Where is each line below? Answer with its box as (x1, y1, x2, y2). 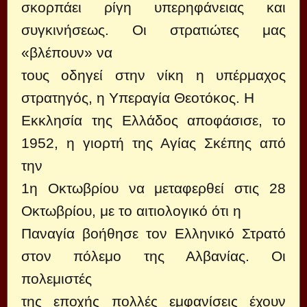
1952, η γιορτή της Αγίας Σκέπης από (21, 135, 286, 151)
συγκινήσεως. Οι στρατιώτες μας (21, 22, 286, 38)
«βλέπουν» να (21, 45, 112, 60)
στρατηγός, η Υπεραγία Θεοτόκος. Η (21, 90, 254, 106)
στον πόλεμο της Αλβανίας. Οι (21, 248, 286, 264)
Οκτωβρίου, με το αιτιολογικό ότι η (21, 203, 241, 219)
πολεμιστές (21, 271, 92, 286)
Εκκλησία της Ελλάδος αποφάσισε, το (21, 112, 286, 128)
